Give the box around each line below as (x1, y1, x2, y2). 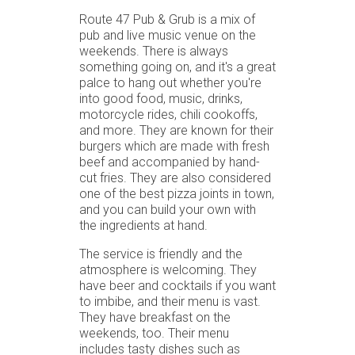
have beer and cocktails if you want (79, 277, 276, 293)
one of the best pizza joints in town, (79, 185, 274, 201)
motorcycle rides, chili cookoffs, (79, 106, 258, 122)
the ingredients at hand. (79, 217, 208, 233)
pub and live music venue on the (79, 27, 256, 43)
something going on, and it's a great (79, 59, 276, 74)
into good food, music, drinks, (79, 90, 242, 106)
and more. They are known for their (79, 122, 273, 138)
